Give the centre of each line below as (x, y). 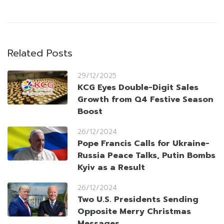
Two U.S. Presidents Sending (138, 200)
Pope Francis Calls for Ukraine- (143, 144)
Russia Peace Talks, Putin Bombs (146, 156)
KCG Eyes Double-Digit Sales (138, 88)
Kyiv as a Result (111, 168)
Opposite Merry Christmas (134, 212)
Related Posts (40, 53)
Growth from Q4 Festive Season (145, 100)
